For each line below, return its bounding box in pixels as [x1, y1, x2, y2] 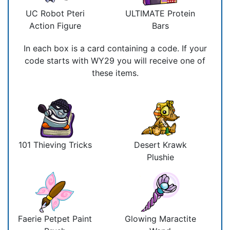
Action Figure [29, 20, 81, 31]
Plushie [146, 151, 174, 162]
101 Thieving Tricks [18, 139, 92, 150]
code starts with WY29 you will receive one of [25, 55, 205, 66]
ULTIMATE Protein [125, 8, 195, 18]
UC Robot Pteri [25, 8, 85, 18]
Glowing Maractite [124, 213, 196, 224]
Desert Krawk [133, 139, 187, 150]
